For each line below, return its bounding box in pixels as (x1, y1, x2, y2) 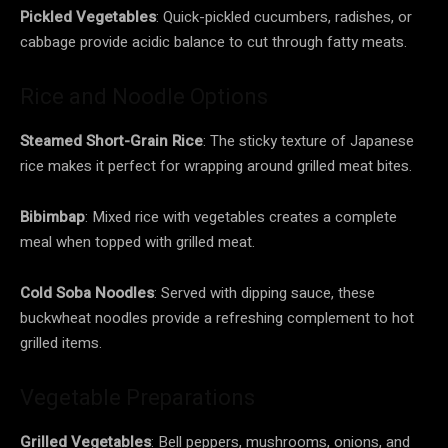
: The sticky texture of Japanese (203, 129, 414, 152)
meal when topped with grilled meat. (20, 230, 255, 253)
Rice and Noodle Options (20, 83, 268, 109)
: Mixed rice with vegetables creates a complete (85, 205, 397, 228)
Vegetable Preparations (20, 384, 255, 410)
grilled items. (20, 331, 102, 354)
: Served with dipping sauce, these (154, 281, 375, 304)
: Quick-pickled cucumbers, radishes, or (156, 5, 412, 28)
